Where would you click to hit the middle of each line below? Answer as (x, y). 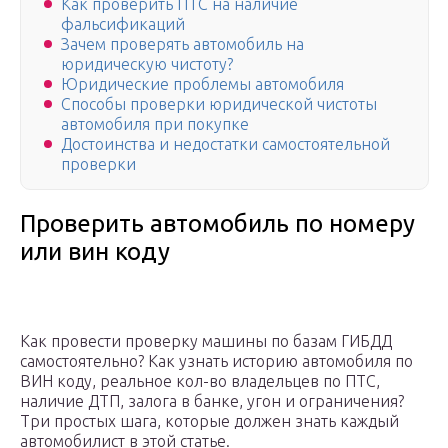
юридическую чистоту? (147, 64)
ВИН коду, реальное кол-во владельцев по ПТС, (200, 381)
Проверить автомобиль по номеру (217, 224)
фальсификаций (123, 24)
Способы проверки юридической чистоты (219, 104)
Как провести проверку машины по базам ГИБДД (206, 341)
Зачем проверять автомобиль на (182, 44)
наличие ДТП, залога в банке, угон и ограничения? (212, 401)
